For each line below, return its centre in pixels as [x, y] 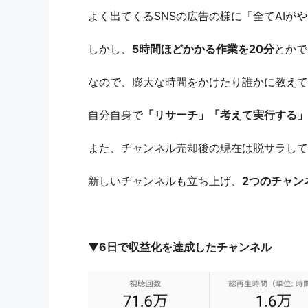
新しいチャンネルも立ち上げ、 [165, 180]
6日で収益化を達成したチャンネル [185, 246]
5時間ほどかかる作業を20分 [203, 48]
